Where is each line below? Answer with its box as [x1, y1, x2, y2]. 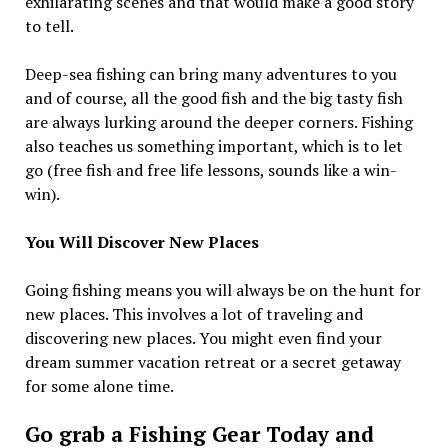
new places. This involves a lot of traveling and [24, 303, 363, 325]
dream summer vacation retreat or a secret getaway [24, 351, 401, 373]
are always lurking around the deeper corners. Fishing [24, 111, 413, 133]
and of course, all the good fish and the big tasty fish [24, 87, 403, 109]
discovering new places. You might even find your [24, 327, 382, 349]
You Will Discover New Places [24, 231, 259, 253]
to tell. [24, 15, 74, 37]
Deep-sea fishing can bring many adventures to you [24, 63, 397, 85]
